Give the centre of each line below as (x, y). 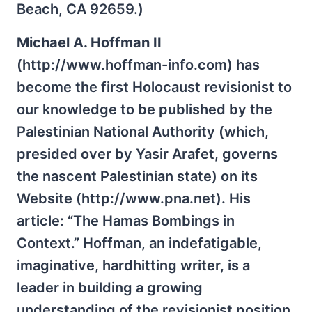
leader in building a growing (110, 288)
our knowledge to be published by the (145, 109)
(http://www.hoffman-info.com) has (138, 65)
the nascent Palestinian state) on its (137, 176)
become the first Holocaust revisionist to (154, 87)
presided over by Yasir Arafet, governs (147, 154)
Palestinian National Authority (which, (143, 132)
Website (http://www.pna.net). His (134, 198)
